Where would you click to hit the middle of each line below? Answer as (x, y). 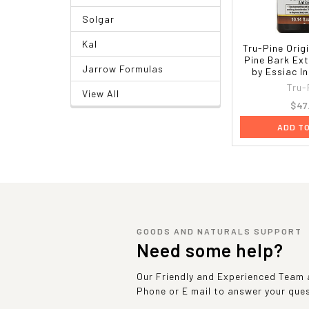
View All (101, 93)
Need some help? (210, 250)
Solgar (98, 19)
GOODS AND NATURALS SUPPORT (219, 231)
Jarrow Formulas (123, 68)
